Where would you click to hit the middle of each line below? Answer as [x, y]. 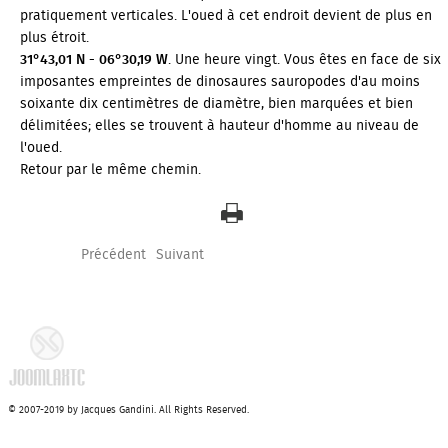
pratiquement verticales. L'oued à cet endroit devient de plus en [226, 16]
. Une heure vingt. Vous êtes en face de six [304, 60]
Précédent [113, 255]
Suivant [180, 255]
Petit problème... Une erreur [232, 400]
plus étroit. [54, 38]
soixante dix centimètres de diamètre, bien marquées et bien [216, 104]
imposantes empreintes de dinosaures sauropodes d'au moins [220, 82]
